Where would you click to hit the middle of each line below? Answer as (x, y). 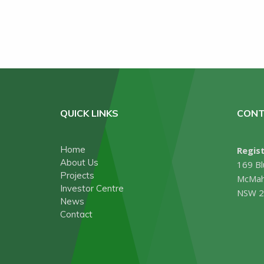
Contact (76, 214)
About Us (79, 162)
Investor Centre (92, 188)
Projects (77, 175)
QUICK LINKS (89, 113)
